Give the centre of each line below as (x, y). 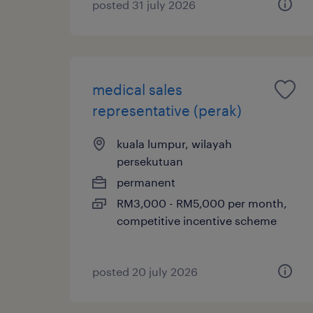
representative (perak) (167, 110)
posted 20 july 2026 (145, 271)
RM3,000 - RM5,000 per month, (202, 203)
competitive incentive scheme (197, 220)
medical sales (137, 89)
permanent (146, 182)
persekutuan (150, 161)
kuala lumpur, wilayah (174, 143)
